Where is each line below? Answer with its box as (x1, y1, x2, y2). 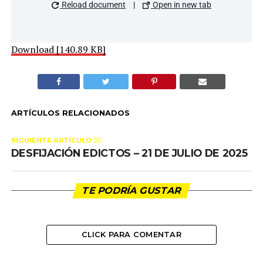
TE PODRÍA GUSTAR (80, 184, 183, 196)
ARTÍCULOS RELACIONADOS (11, 108, 130, 117)
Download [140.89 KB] (11, 42, 106, 56)
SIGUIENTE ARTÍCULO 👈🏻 (11, 136, 102, 144)
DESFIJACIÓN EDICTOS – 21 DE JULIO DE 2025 (11, 146, 248, 159)
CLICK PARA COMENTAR (82, 230, 181, 239)
